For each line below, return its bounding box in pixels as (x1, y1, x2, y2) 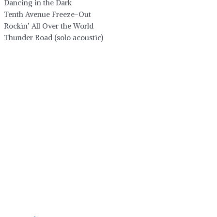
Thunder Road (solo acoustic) (4, 32, 103, 42)
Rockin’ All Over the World (4, 21, 93, 31)
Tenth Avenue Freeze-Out (4, 9, 91, 19)
